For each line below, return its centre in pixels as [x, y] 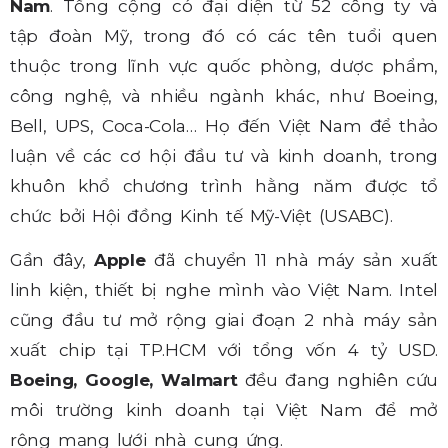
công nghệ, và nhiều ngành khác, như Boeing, [224, 95]
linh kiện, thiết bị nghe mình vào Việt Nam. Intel [224, 289]
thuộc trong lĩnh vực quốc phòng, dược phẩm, [224, 65]
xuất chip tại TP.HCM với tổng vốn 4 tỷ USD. [224, 349]
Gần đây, [52, 259]
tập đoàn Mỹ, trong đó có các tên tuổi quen [224, 35]
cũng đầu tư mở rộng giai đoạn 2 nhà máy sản [224, 319]
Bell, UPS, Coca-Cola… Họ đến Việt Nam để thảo [224, 125]
